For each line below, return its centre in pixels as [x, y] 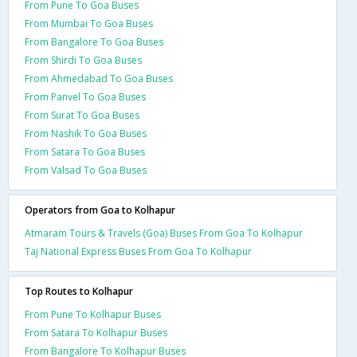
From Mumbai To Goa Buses [89, 24]
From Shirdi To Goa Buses [83, 60]
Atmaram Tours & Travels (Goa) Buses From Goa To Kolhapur [164, 233]
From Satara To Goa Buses [85, 152]
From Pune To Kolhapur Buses [93, 314]
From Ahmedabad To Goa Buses [99, 78]
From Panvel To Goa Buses [85, 97]
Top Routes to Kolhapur [79, 291]
